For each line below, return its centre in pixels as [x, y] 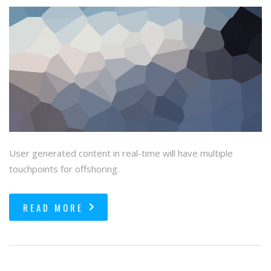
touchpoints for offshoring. [64, 168]
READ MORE [53, 207]
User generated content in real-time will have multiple [121, 153]
